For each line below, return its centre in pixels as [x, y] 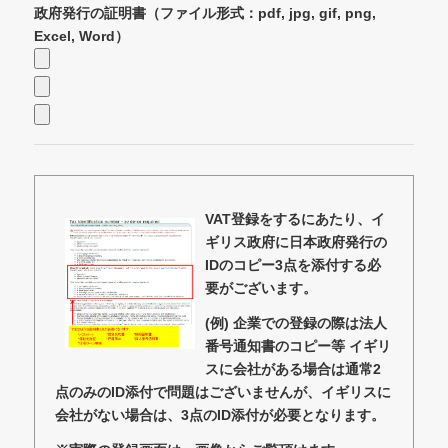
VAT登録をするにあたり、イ [294, 218]
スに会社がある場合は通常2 [292, 368]
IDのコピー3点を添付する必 [292, 264]
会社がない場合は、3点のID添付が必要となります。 [219, 414]
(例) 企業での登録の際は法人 [295, 322]
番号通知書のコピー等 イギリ [297, 345]
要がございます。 [260, 287]
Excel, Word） [81, 36]
